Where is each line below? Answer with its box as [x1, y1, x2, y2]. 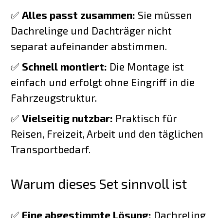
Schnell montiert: [22, 60, 108, 73]
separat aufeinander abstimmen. [11, 40, 167, 53]
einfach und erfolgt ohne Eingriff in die [11, 76, 195, 89]
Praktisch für [113, 112, 178, 125]
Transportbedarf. [11, 143, 91, 156]
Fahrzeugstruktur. [11, 91, 97, 104]
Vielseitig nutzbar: [22, 112, 113, 125]
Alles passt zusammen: [22, 9, 136, 21]
